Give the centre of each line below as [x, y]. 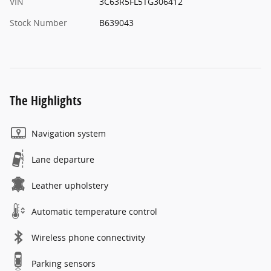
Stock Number [38, 23]
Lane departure [63, 160]
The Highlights [46, 101]
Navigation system [69, 134]
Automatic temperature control [94, 212]
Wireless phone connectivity [88, 238]
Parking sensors [64, 264]
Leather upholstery [70, 186]
